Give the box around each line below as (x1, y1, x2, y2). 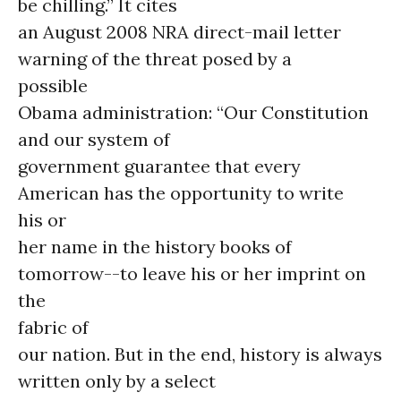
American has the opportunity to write (18, 182, 344, 204)
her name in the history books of (18, 235, 292, 258)
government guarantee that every (18, 155, 301, 177)
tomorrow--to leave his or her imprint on (18, 262, 366, 285)
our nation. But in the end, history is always (18, 343, 382, 365)
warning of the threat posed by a (18, 47, 292, 70)
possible (18, 74, 88, 97)
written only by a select (18, 370, 216, 392)
